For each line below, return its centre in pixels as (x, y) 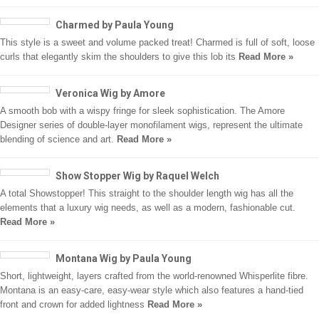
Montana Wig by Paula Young (124, 259)
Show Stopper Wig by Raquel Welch (137, 176)
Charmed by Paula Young (115, 25)
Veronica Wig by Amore (110, 94)
